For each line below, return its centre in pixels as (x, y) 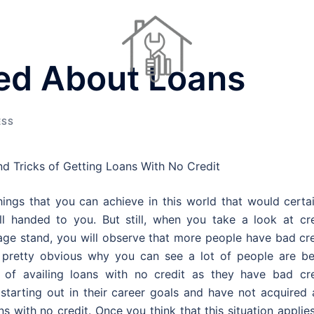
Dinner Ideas (41, 113)
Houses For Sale (263, 113)
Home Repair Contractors (148, 113)
